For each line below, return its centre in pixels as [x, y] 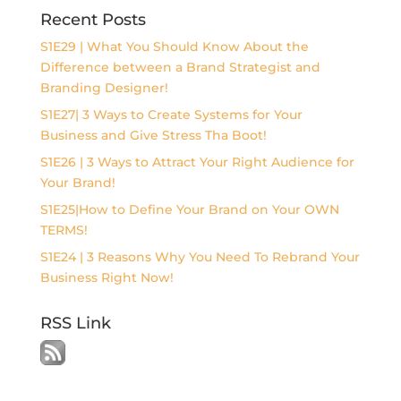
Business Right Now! [107, 277]
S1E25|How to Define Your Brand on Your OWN [189, 209]
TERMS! [64, 230]
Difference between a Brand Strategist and [180, 67]
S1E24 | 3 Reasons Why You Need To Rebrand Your [200, 256]
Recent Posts [93, 19]
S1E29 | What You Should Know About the [174, 46]
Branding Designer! [104, 87]
